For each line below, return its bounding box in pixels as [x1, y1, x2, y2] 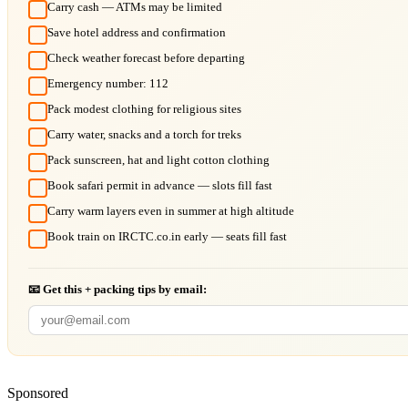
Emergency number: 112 [47, 76, 168, 90]
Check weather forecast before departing [47, 50, 245, 65]
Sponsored [7, 384, 68, 401]
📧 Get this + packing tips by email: [28, 281, 207, 296]
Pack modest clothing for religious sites [47, 101, 241, 116]
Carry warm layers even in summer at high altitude [47, 203, 294, 218]
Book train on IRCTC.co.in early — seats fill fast [47, 229, 287, 243]
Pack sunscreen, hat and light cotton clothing [47, 152, 270, 167]
